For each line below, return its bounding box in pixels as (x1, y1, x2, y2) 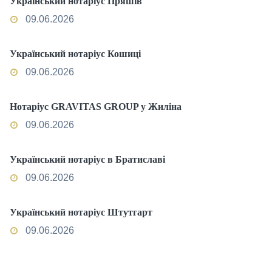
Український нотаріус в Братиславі (10, 154, 165, 165)
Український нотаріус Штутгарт (10, 207, 152, 217)
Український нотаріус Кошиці (10, 49, 141, 59)
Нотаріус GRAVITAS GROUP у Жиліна (10, 101, 182, 112)
